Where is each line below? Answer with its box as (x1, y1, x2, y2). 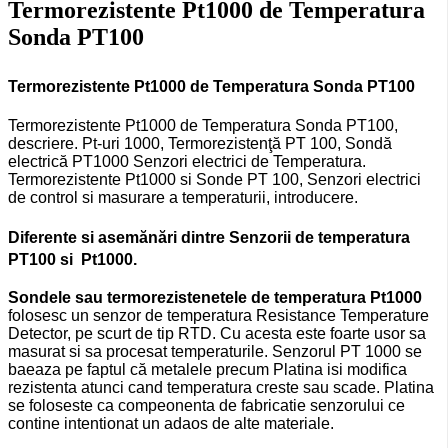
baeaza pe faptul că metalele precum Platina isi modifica (8, 360, 407, 378)
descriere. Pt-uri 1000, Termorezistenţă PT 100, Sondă (8, 135, 392, 153)
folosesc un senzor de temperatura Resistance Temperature (8, 306, 429, 324)
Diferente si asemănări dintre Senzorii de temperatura (8, 229, 410, 247)
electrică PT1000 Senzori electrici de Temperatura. (8, 153, 366, 171)
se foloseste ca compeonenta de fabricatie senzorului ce (8, 396, 405, 414)
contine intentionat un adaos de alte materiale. (8, 414, 334, 432)
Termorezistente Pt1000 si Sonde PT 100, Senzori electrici (8, 171, 421, 189)
